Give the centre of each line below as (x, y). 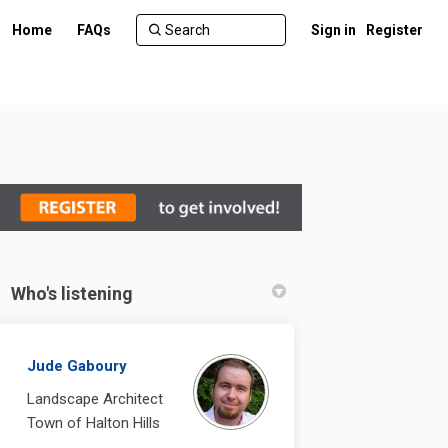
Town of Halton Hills (94, 422)
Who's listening (72, 293)
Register (394, 30)
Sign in (333, 30)
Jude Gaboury (77, 365)
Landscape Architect (95, 398)
